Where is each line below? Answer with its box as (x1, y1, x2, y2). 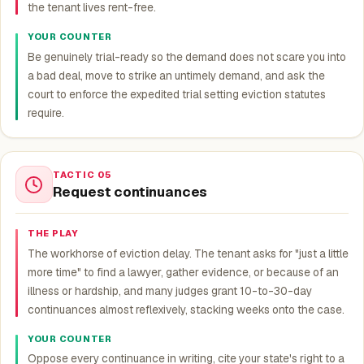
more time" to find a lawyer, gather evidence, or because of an (27, 264, 339, 279)
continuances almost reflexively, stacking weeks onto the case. (27, 301, 344, 317)
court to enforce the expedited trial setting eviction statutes (27, 86, 326, 102)
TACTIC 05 (52, 169, 113, 181)
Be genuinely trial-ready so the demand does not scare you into (27, 49, 346, 64)
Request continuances (52, 183, 208, 201)
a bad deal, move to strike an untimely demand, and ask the (27, 67, 325, 83)
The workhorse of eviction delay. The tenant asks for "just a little (27, 245, 349, 261)
